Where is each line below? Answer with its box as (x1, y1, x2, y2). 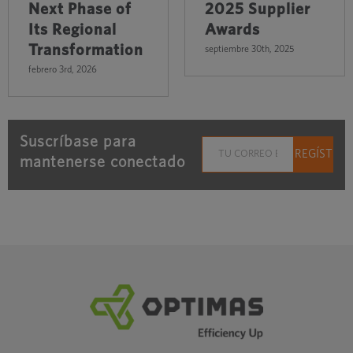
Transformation (28, 42, 143, 58)
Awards (204, 21, 260, 38)
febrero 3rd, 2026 (28, 65, 97, 75)
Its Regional (28, 21, 117, 38)
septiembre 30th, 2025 (204, 44, 294, 54)
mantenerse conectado (19, 154, 185, 170)
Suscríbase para (19, 133, 136, 150)
